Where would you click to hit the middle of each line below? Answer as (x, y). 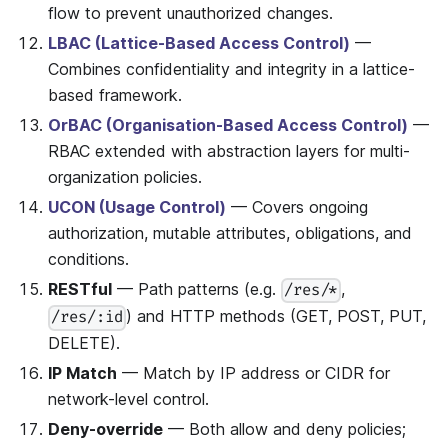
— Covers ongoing (297, 207)
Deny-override (105, 429)
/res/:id (87, 318)
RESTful (80, 289)
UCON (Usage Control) (137, 207)
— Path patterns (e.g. (196, 289)
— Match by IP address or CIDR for (253, 373)
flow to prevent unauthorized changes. (190, 13)
